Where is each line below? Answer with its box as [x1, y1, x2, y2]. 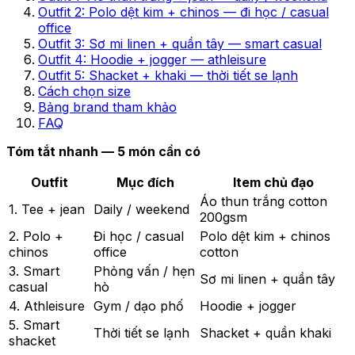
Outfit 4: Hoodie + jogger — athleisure [38, 51, 266, 67]
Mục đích [116, 174, 174, 190]
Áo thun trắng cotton [200, 193, 327, 209]
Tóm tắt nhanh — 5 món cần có [6, 143, 200, 159]
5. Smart [9, 316, 59, 333]
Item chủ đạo [232, 174, 314, 190]
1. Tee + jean [9, 200, 85, 217]
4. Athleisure [9, 297, 85, 314]
